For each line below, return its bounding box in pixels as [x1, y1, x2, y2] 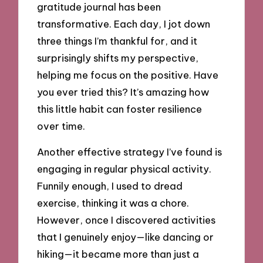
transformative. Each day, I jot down [37, 17, 211, 30]
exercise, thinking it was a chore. [37, 197, 190, 210]
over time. [37, 119, 86, 132]
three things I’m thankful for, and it [37, 34, 198, 47]
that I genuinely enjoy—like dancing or [37, 231, 214, 244]
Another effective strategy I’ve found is [37, 146, 222, 159]
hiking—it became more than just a [37, 248, 200, 261]
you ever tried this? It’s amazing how [37, 85, 210, 98]
